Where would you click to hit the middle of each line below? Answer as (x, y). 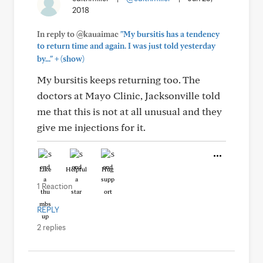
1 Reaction (55, 186)
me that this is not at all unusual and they (129, 111)
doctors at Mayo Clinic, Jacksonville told (129, 95)
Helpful (76, 169)
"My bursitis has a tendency (170, 34)
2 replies (51, 227)
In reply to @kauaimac (79, 34)
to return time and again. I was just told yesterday (126, 46)
